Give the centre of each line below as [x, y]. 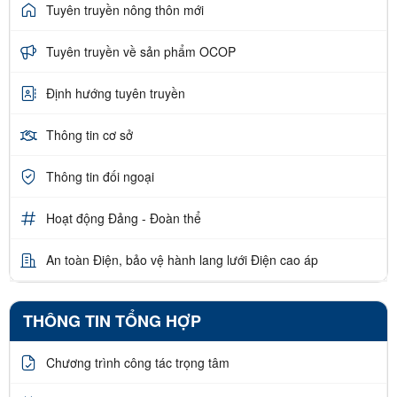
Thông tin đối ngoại [100, 176]
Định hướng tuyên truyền [116, 93]
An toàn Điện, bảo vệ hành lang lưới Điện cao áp [182, 259]
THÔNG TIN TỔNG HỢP [112, 321]
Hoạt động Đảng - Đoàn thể [124, 218]
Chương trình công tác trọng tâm [138, 362]
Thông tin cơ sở [90, 134]
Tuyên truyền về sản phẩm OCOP [141, 51]
